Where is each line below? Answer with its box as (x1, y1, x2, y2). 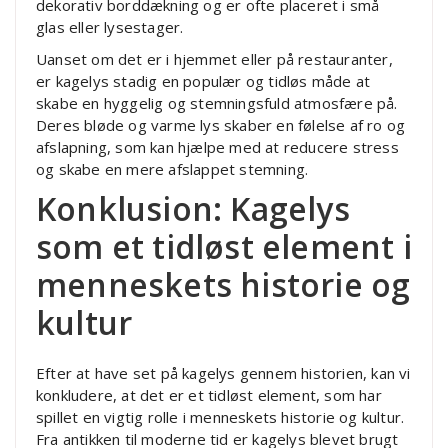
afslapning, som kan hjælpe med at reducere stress (36, 136, 399, 157)
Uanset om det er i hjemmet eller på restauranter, (36, 48, 393, 69)
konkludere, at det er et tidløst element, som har (36, 384, 382, 405)
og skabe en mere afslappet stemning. (36, 158, 309, 179)
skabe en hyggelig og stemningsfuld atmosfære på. (36, 92, 398, 113)
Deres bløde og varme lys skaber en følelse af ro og (36, 114, 406, 135)
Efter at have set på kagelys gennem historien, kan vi (36, 362, 411, 383)
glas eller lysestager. (36, 16, 184, 37)
